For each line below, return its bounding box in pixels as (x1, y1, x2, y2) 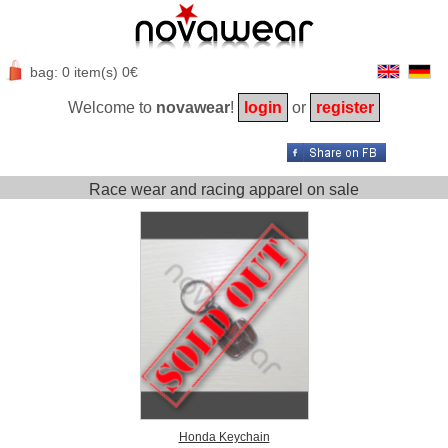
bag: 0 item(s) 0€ (29, 64, 138, 80)
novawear (156, 99, 230, 116)
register (316, 99, 374, 116)
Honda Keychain (178, 430, 270, 444)
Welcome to (68, 99, 156, 116)
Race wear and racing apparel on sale (89, 181, 359, 198)
